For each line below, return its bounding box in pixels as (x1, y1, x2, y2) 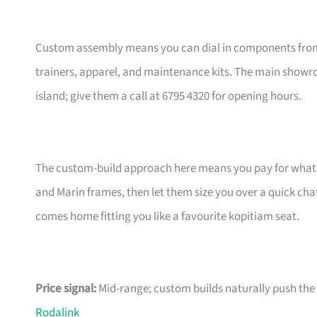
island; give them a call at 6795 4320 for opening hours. (35, 88, 301, 105)
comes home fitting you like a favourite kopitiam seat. (35, 208, 299, 226)
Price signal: (35, 280, 96, 298)
